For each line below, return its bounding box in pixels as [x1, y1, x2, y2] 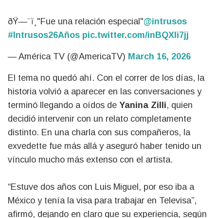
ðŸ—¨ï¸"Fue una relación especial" [8, 17, 144, 26]
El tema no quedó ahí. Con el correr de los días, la [8, 73, 204, 83]
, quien [166, 100, 193, 110]
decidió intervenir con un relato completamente [8, 114, 191, 124]
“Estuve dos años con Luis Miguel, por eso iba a [8, 182, 194, 192]
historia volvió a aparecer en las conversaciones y [8, 87, 201, 96]
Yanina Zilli [119, 100, 166, 110]
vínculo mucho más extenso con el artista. [8, 155, 173, 164]
